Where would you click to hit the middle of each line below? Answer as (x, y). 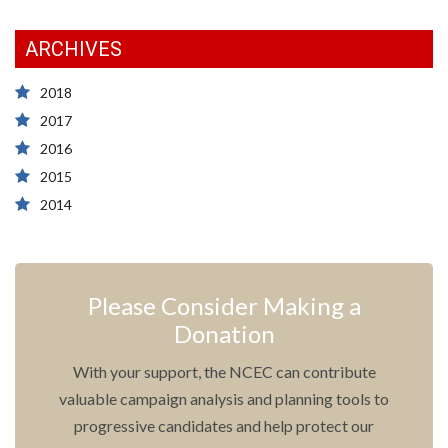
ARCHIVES (73, 49)
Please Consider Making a (224, 306)
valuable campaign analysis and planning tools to (224, 399)
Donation (224, 334)
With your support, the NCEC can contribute (224, 372)
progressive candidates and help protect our (224, 426)
